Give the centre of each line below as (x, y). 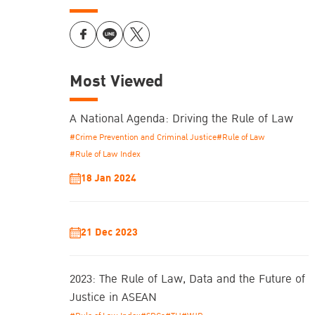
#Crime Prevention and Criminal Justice (143, 138)
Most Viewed (116, 82)
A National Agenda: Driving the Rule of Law (181, 119)
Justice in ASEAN (113, 298)
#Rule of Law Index (105, 155)
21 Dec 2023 (109, 233)
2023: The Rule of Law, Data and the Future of (187, 279)
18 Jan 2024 (109, 179)
